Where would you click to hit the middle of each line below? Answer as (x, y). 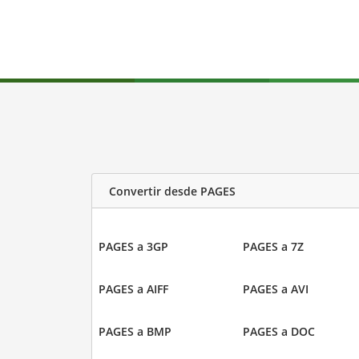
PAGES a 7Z (273, 246)
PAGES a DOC (279, 331)
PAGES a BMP (135, 331)
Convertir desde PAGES (172, 191)
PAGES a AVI (276, 289)
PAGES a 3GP (133, 246)
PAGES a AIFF (133, 289)
